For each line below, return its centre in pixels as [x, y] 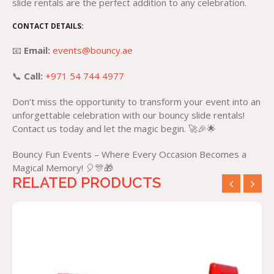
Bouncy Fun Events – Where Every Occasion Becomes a [129, 154]
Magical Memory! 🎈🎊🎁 [63, 168]
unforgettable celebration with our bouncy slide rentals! [128, 115]
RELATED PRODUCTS [87, 183]
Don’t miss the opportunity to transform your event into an [136, 102]
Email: [37, 50]
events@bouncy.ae [93, 50]
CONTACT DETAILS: [48, 26]
